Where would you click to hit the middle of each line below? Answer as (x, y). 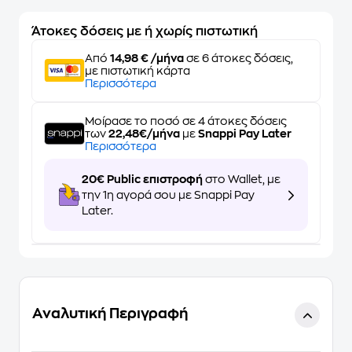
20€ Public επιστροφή (142, 179)
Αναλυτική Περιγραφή (110, 313)
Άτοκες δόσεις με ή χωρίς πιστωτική (145, 31)
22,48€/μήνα (144, 134)
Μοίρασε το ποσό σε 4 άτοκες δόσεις (186, 121)
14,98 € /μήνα (147, 58)
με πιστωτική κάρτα (137, 71)
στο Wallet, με (242, 179)
